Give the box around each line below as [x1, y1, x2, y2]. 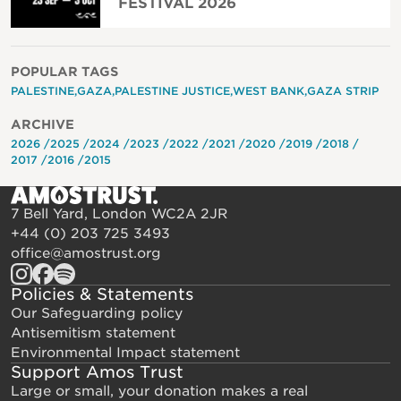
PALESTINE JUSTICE [115, 83, 230, 98]
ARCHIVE [11, 116, 74, 132]
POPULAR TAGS [11, 64, 118, 79]
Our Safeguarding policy [11, 304, 183, 321]
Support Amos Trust [11, 362, 183, 381]
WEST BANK [233, 83, 304, 98]
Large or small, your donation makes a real [11, 382, 308, 399]
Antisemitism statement [11, 324, 175, 341]
